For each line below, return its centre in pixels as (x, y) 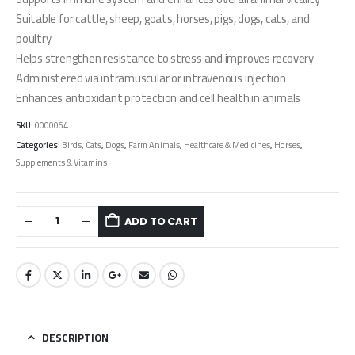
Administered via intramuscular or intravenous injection (151, 78)
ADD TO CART (160, 221)
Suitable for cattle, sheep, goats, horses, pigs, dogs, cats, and (163, 18)
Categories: (39, 145)
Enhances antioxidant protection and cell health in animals (158, 97)
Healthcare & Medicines (227, 145)
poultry (34, 38)
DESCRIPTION (75, 338)
